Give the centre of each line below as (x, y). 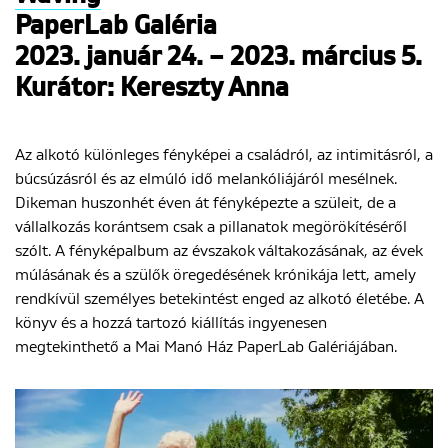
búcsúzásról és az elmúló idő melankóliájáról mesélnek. (206, 178)
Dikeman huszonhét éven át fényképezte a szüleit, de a (205, 202)
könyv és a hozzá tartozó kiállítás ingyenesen (171, 322)
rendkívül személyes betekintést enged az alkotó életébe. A (219, 298)
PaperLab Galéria (116, 26)
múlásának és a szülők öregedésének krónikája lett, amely (215, 274)
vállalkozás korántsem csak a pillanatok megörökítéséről (211, 226)
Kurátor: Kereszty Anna (152, 88)
